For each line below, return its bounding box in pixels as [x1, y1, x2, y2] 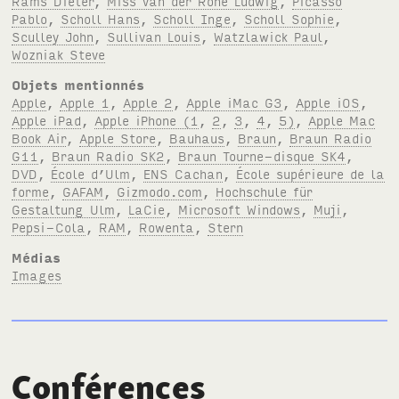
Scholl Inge [153, 10, 232, 28]
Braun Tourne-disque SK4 [178, 147, 346, 165]
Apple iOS [296, 94, 361, 111]
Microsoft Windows [178, 200, 301, 218]
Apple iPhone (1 [94, 111, 199, 129]
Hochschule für [216, 183, 313, 200]
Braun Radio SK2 [52, 147, 166, 165]
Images [12, 266, 62, 284]
